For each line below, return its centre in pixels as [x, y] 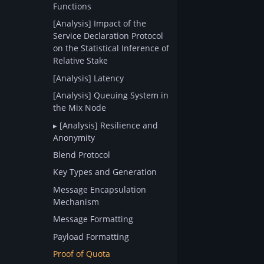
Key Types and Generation [105, 172]
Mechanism [76, 202]
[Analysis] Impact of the [100, 24]
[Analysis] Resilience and [108, 125]
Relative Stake [80, 61]
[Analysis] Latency [88, 78]
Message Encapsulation [100, 189]
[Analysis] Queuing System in [111, 95]
